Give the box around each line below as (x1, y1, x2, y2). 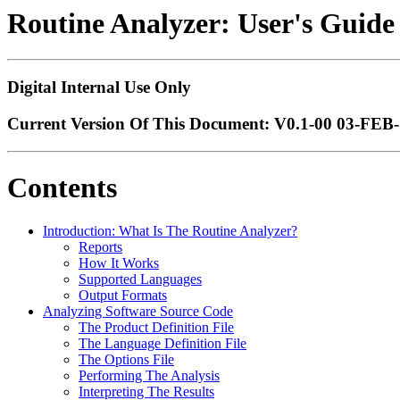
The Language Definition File (79, 336, 246, 352)
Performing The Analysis (79, 368, 220, 384)
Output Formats (79, 287, 167, 304)
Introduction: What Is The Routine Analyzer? (43, 223, 297, 239)
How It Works (79, 255, 159, 271)
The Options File (79, 352, 174, 368)
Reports (79, 239, 122, 255)
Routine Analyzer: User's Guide (7, 7, 395, 39)
